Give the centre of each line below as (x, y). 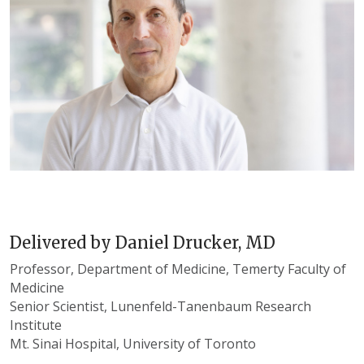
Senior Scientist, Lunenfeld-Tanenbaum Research (160, 306)
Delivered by (63, 242)
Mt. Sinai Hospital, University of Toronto (133, 343)
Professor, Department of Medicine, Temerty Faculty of (178, 269)
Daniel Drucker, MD (195, 242)
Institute (36, 325)
